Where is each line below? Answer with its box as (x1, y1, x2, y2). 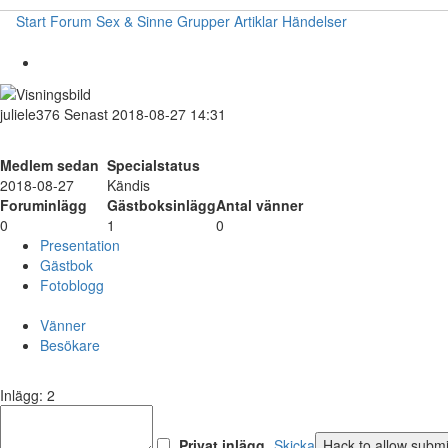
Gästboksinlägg (107, 195, 216, 216)
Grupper (177, 11, 230, 31)
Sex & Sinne (96, 11, 173, 31)
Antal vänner (216, 195, 303, 216)
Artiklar (234, 11, 278, 31)
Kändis (107, 175, 150, 196)
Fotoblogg (40, 275, 104, 296)
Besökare (40, 335, 100, 356)
